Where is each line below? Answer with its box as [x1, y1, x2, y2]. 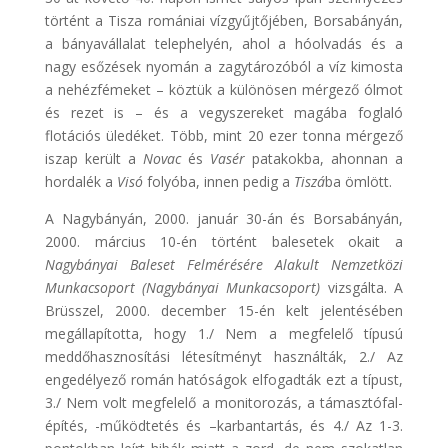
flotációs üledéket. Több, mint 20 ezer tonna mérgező [44, 125, 404, 145]
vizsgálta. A [320, 277, 404, 297]
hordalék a [44, 171, 117, 191]
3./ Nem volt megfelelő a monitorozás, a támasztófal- [44, 392, 404, 412]
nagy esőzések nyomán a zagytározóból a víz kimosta [44, 56, 404, 76]
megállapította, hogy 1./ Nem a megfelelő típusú [44, 323, 404, 343]
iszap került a [44, 148, 143, 168]
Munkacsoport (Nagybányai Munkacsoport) [44, 277, 321, 297]
